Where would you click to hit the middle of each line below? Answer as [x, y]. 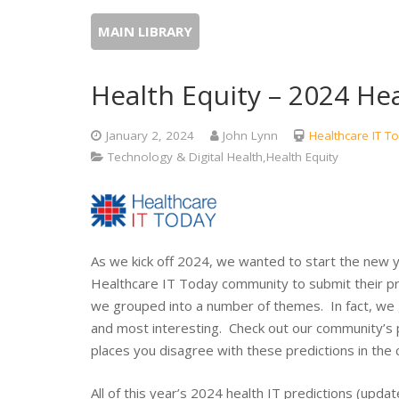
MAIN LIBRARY [145, 31]
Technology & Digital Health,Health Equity [223, 157]
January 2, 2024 [150, 135]
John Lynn [250, 135]
